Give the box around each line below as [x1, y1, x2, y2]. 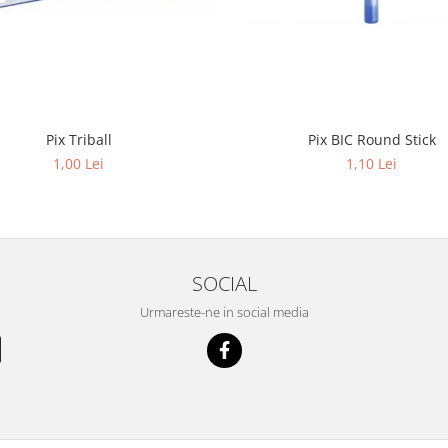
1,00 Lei [53, 153, 104, 173]
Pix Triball [45, 129, 112, 149]
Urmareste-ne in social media [139, 302, 309, 321]
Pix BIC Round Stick [307, 129, 436, 149]
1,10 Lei [346, 153, 397, 173]
